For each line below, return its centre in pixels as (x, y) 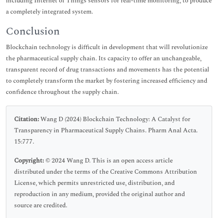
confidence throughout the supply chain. (62, 92)
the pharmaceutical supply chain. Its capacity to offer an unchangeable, (104, 58)
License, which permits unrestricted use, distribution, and (94, 183)
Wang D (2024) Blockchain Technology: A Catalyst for (115, 119)
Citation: (27, 119)
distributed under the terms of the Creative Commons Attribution (106, 172)
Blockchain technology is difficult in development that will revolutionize (107, 47)
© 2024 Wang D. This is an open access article (109, 161)
